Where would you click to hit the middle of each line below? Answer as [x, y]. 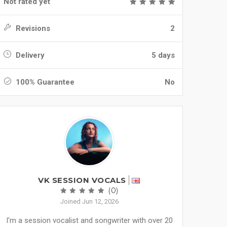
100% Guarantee [44, 82]
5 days [163, 55]
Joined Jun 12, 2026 [89, 201]
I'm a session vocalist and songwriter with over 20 [89, 220]
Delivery [29, 55]
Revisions [32, 28]
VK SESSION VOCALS [82, 180]
